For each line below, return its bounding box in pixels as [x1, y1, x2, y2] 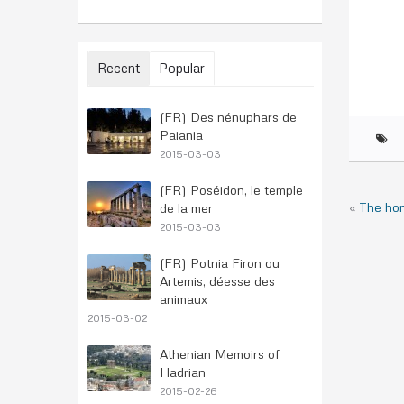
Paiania [160, 127, 203, 142]
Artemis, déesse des [160, 273, 275, 289]
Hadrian [160, 364, 206, 380]
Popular [159, 60, 205, 76]
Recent [97, 60, 140, 76]
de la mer [160, 200, 213, 216]
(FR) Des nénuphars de [160, 109, 297, 124]
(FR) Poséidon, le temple [160, 182, 303, 197]
